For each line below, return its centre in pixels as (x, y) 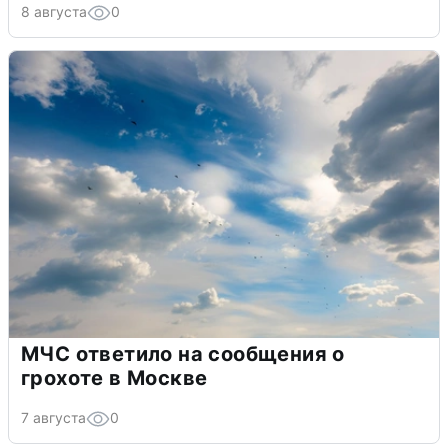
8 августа (54, 12)
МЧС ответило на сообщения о (183, 354)
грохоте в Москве (114, 378)
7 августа (53, 418)
